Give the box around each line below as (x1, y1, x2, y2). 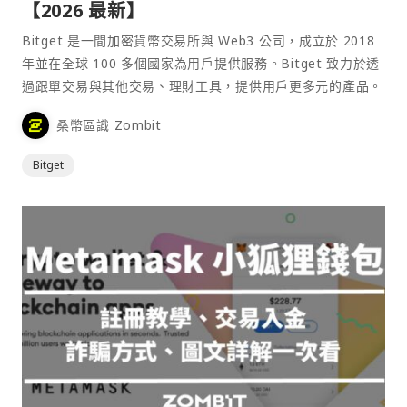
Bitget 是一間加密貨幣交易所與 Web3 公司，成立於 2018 (22, 31, 375, 49)
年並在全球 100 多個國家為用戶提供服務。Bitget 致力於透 (22, 54, 381, 72)
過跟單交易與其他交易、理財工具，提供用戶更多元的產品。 (22, 76, 382, 94)
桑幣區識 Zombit (56, 116, 162, 134)
